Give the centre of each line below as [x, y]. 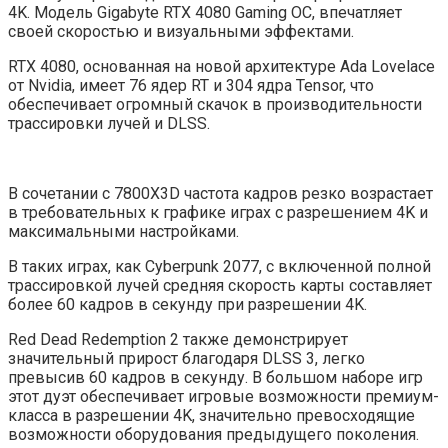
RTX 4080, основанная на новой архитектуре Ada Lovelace [221, 66]
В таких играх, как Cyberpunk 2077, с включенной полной [219, 266]
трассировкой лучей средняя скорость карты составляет [220, 285]
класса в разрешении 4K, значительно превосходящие [211, 415]
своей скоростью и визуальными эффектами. [181, 31]
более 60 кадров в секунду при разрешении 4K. [187, 304]
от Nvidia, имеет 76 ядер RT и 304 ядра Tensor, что [191, 85]
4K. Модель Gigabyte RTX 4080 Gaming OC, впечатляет [205, 12]
